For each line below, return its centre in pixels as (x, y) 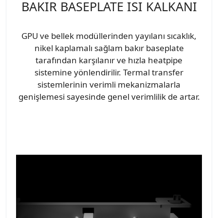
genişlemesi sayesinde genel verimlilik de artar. (109, 96)
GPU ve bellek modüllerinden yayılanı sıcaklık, (109, 36)
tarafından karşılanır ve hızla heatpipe (109, 60)
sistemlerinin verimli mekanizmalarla (109, 84)
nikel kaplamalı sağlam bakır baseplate (109, 48)
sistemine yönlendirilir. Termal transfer (109, 72)
